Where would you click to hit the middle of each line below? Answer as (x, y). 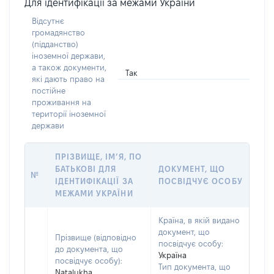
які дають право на (68, 79)
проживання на (61, 102)
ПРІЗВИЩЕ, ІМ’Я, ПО (98, 157)
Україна (172, 255)
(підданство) (55, 44)
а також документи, (69, 67)
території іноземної (69, 114)
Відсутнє (48, 21)
